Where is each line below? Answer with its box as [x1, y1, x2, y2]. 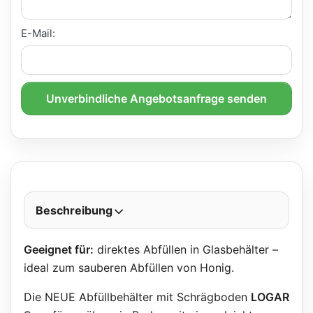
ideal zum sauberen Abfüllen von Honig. [23, 260, 234, 275]
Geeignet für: [23, 242, 94, 256]
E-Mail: [20, 26, 55, 40]
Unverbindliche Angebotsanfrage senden [46, 91, 267, 105]
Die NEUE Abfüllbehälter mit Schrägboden [23, 289, 251, 304]
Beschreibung [35, 203, 112, 217]
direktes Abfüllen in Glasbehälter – [93, 242, 278, 256]
